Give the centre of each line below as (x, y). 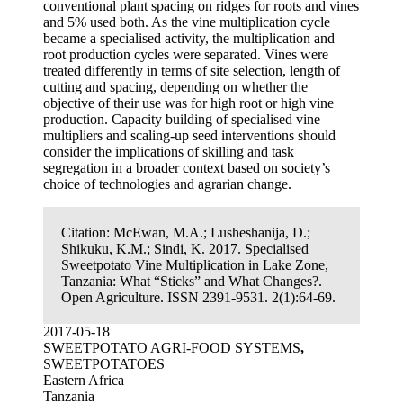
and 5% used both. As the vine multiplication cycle (187, 22)
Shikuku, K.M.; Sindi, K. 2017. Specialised (185, 249)
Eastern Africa (84, 381)
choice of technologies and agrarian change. (167, 184)
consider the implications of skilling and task (169, 152)
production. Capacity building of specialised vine (182, 120)
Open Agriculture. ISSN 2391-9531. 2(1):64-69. (198, 298)
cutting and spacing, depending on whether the (175, 87)
